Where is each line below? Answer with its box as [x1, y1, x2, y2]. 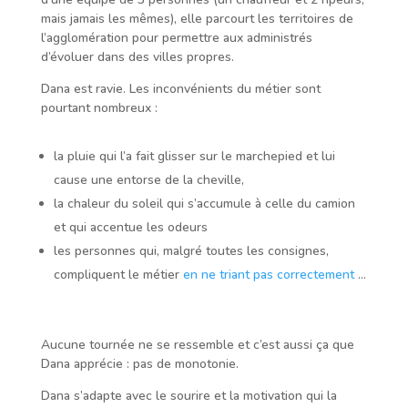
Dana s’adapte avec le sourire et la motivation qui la [40, 387, 337, 405]
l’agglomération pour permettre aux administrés [40, 29, 312, 47]
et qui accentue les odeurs [53, 219, 208, 237]
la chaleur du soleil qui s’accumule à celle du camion [53, 195, 355, 213]
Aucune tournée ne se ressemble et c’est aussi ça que [40, 336, 354, 354]
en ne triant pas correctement [182, 266, 354, 284]
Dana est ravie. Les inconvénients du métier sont [40, 80, 321, 98]
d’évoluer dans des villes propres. [40, 48, 234, 66]
